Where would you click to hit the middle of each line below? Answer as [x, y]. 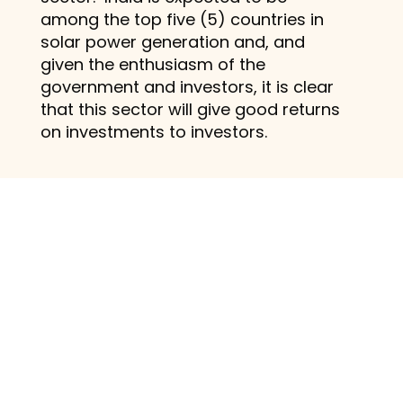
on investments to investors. [153, 131]
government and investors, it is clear [187, 86]
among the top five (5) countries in [182, 19]
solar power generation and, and [172, 41]
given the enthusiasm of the [152, 64]
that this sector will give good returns [190, 109]
